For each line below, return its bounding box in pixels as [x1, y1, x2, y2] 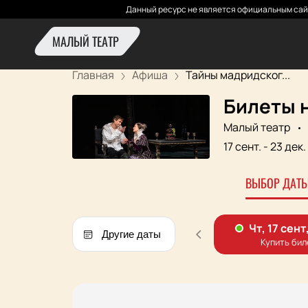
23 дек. [269, 138, 306, 154]
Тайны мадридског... [185, 67, 290, 82]
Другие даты [101, 228, 161, 241]
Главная [71, 67, 114, 82]
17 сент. [223, 138, 263, 154]
